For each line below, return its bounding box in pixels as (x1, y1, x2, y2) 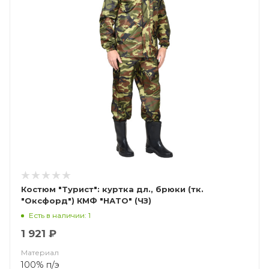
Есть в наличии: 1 (29, 210, 91, 220)
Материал (21, 248, 59, 257)
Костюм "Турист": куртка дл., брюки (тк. (21, 184, 204, 194)
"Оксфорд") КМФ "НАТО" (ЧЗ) (21, 196, 151, 205)
